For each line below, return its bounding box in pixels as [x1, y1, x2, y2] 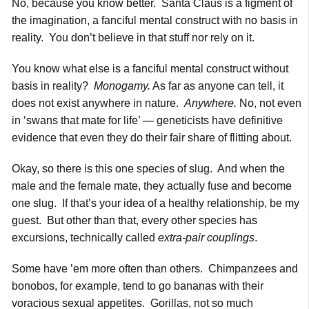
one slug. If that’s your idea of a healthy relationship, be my [12, 197, 299, 209]
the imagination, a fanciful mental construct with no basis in [12, 14, 298, 26]
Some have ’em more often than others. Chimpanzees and [12, 262, 298, 275]
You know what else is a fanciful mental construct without [12, 62, 288, 74]
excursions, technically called [12, 231, 155, 243]
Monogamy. [94, 79, 150, 92]
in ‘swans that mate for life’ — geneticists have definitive [12, 114, 283, 126]
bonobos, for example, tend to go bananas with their [12, 279, 263, 292]
